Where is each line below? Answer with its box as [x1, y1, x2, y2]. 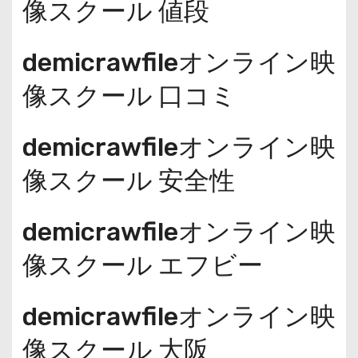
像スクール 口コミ [22, 80, 237, 111]
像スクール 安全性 [22, 165, 235, 196]
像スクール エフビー [22, 249, 263, 280]
